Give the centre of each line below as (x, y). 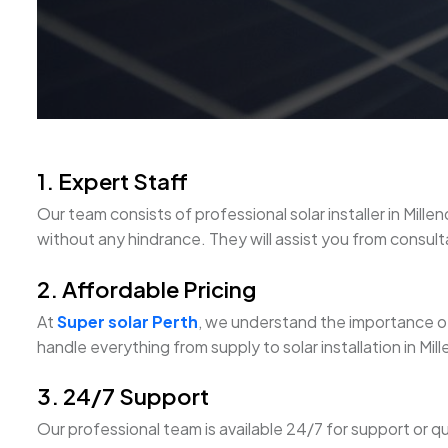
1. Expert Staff (112, 181)
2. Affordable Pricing (146, 288)
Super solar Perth (127, 321)
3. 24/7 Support (123, 396)
